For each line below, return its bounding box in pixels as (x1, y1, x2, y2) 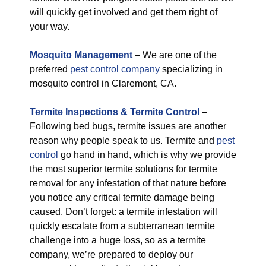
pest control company (70, 64, 160, 74)
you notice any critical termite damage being (30, 192, 214, 202)
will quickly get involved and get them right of (30, 7, 217, 17)
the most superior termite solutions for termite (30, 164, 217, 174)
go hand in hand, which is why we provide (58, 150, 236, 160)
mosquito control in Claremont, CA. (30, 78, 176, 88)
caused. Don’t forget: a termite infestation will (30, 207, 217, 217)
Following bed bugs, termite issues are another (30, 121, 226, 131)
